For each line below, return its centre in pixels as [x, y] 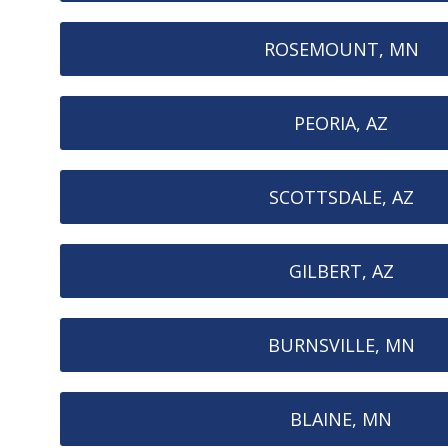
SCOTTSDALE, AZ [341, 196]
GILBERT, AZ [341, 270]
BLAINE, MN [341, 418]
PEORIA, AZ [341, 122]
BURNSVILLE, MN [341, 344]
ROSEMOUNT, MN [341, 48]
